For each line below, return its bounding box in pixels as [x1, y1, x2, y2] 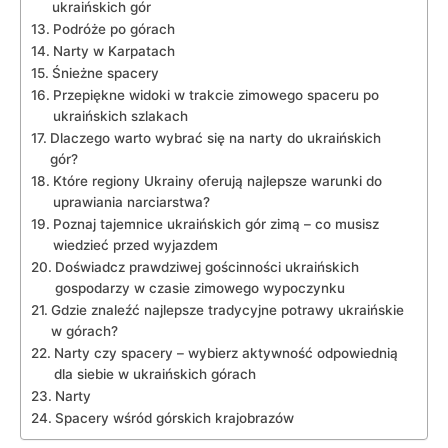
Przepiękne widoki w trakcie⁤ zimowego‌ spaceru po [52, 87, 379, 103]
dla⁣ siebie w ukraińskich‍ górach [53, 366, 256, 382]
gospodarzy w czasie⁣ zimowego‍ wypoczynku [54, 280, 345, 296]
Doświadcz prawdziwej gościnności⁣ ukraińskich [54, 259, 359, 275]
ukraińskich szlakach [52, 108, 188, 124]
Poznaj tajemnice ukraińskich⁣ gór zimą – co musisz [52, 216, 379, 232]
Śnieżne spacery [51, 65, 159, 81]
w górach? [50, 323, 118, 339]
